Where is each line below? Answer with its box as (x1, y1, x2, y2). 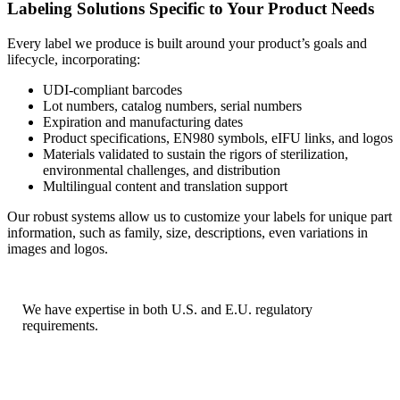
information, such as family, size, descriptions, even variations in (7, 224, 368, 240)
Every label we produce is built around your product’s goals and (7, 35, 367, 51)
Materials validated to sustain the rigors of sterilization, (43, 146, 348, 162)
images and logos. (7, 240, 108, 256)
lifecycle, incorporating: (7, 51, 140, 67)
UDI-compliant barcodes (43, 81, 182, 97)
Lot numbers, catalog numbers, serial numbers (43, 97, 302, 113)
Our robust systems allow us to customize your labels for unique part (7, 208, 392, 224)
